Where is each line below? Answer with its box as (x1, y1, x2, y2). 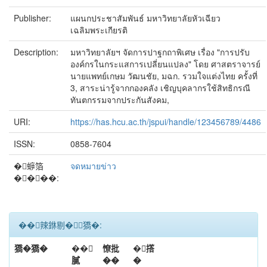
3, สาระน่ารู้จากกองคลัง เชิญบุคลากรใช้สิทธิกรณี (70, 82, 250, 94)
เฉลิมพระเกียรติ (70, 24, 128, 36)
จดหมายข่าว (70, 160, 116, 172)
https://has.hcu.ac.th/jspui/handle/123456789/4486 (70, 116, 261, 128)
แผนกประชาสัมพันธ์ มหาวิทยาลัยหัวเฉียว (70, 12, 221, 24)
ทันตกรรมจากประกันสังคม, (70, 94, 169, 105)
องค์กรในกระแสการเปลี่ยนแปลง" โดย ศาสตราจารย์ (70, 58, 260, 70)
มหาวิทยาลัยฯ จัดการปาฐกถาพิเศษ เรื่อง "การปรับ (70, 46, 250, 58)
